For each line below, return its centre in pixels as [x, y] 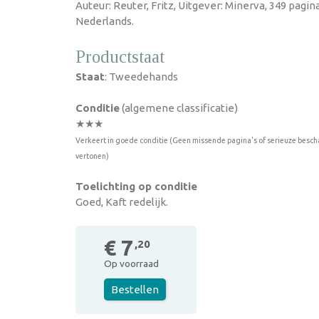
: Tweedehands [141, 77]
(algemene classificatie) [179, 108]
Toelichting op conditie [136, 186]
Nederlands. [105, 21]
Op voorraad [131, 263]
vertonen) [92, 156]
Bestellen [135, 289]
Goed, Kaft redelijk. [122, 202]
